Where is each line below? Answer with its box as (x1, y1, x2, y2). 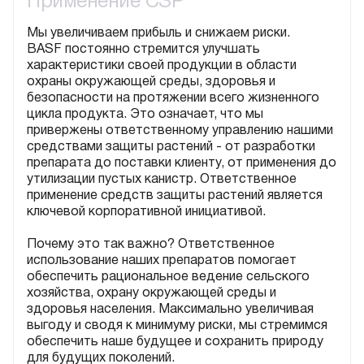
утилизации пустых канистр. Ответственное (27, 174, 297, 185)
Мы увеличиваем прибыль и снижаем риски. (27, 28, 290, 39)
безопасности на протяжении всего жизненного (27, 93, 319, 104)
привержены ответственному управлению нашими (27, 125, 333, 136)
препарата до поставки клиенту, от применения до (27, 158, 336, 169)
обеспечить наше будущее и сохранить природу (27, 336, 323, 348)
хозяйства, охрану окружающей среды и (27, 288, 276, 299)
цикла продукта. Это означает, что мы (27, 109, 263, 120)
